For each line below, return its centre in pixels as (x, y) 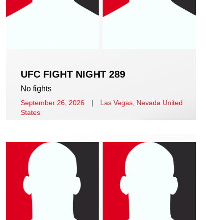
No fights (36, 88)
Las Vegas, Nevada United (141, 102)
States (30, 112)
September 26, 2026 (53, 102)
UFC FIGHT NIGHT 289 (73, 74)
